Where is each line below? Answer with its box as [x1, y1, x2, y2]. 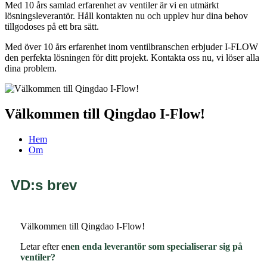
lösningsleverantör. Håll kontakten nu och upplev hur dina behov [5, 11, 248, 21]
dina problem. [5, 63, 57, 73]
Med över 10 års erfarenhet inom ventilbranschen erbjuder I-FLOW [5, 42, 258, 52]
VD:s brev [11, 176, 77, 193]
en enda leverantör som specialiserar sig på [70, 241, 243, 252]
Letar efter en [20, 241, 70, 252]
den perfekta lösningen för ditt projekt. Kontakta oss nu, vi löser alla [5, 52, 259, 63]
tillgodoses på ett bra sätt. [5, 21, 99, 32]
